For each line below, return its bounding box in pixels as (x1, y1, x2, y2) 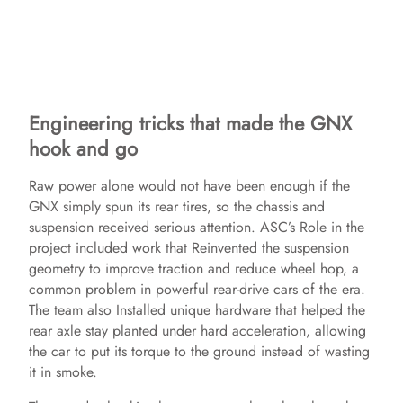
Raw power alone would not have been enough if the (29, 175, 350, 197)
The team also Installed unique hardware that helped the (29, 300, 365, 321)
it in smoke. (29, 362, 97, 383)
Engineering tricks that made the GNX (29, 109, 352, 139)
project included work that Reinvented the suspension (29, 237, 349, 259)
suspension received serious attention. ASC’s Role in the (29, 217, 364, 238)
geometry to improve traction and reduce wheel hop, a (29, 258, 359, 280)
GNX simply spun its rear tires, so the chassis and (29, 196, 325, 218)
